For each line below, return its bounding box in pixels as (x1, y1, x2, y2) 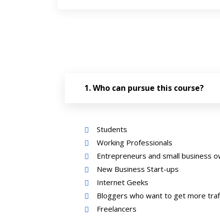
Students (97, 124, 127, 134)
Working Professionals (97, 137, 172, 147)
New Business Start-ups (97, 164, 179, 174)
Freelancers (97, 204, 137, 214)
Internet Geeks (97, 177, 148, 187)
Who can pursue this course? (91, 82, 204, 93)
